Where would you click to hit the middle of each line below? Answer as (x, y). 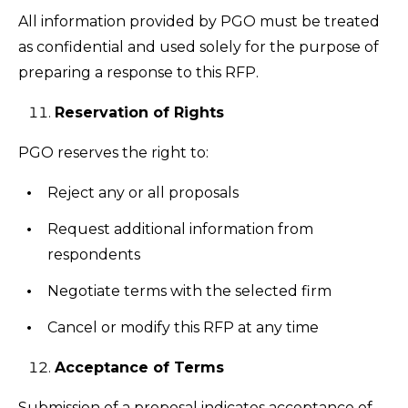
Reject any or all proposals (143, 193)
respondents (94, 255)
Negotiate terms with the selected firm (189, 291)
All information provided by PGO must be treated (199, 21)
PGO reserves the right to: (113, 153)
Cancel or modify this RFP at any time (183, 327)
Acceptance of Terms (139, 367)
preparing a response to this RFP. (138, 72)
